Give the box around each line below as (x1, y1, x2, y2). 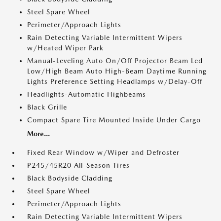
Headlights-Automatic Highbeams (27, 90, 146, 98)
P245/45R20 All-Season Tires (27, 161, 130, 169)
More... (27, 130, 50, 138)
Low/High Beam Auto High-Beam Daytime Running (27, 67, 207, 75)
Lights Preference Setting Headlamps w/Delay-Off (27, 77, 202, 85)
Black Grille (27, 103, 67, 111)
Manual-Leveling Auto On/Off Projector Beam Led (27, 57, 203, 65)
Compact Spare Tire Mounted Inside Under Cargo (27, 116, 201, 124)
